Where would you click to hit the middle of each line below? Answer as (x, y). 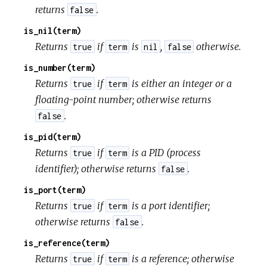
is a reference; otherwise (181, 258)
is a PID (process (165, 152)
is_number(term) (60, 67)
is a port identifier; (169, 205)
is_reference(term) (67, 243)
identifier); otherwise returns (97, 168)
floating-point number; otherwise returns (124, 99)
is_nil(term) (52, 30)
